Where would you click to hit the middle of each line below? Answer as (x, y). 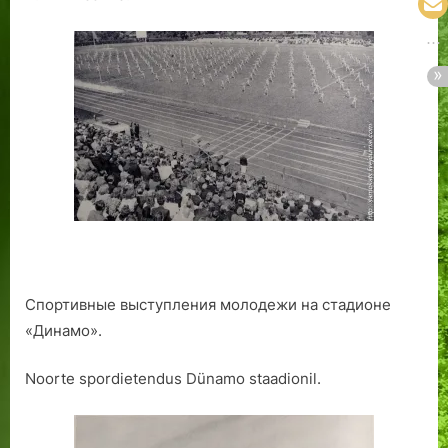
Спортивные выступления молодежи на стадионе (208, 304)
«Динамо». (63, 330)
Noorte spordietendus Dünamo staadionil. (173, 379)
